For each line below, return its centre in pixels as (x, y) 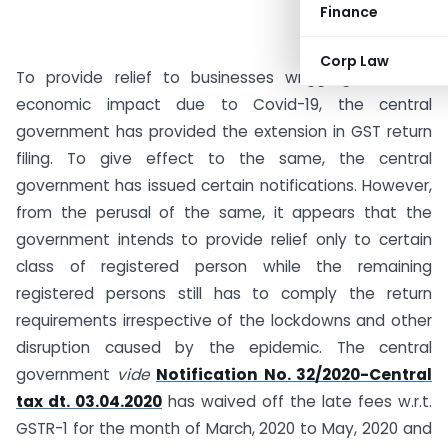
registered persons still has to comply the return (224, 293)
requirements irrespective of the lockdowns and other (224, 320)
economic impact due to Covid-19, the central (224, 104)
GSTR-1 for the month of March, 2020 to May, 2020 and (224, 428)
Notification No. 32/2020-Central (294, 374)
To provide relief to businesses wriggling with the (224, 77)
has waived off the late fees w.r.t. (297, 401)
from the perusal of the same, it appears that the (224, 212)
